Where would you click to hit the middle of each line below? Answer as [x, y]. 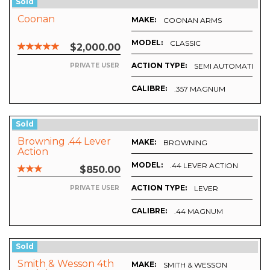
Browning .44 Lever [64, 142]
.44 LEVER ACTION [204, 165]
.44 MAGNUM [199, 211]
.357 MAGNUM [200, 89]
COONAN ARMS [193, 20]
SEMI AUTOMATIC [226, 66]
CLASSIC [185, 43]
